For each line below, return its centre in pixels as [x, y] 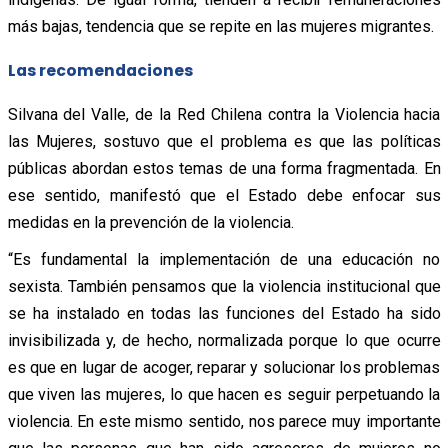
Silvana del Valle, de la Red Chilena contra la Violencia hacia [224, 114]
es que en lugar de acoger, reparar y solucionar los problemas [224, 367]
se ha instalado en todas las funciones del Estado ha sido [224, 313]
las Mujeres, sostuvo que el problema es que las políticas [224, 141]
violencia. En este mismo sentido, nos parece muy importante [224, 421]
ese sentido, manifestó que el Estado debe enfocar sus [224, 195]
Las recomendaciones [100, 70]
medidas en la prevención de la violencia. [150, 222]
